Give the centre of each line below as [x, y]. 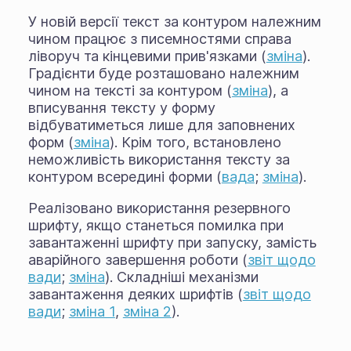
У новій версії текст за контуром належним [174, 21]
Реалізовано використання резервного [159, 208]
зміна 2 [147, 311]
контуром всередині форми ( [125, 176]
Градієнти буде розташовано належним [163, 73]
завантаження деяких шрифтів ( [135, 294]
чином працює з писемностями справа [159, 38]
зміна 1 [92, 311]
